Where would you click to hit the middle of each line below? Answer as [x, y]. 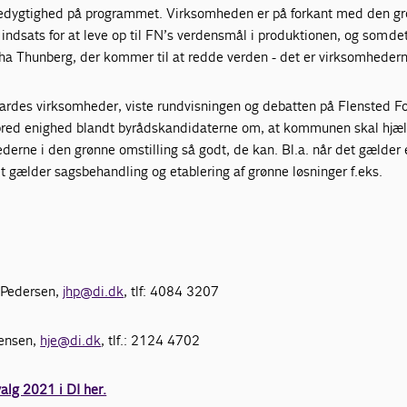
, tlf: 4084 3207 [172, 291]
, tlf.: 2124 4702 [151, 340]
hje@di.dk [71, 340]
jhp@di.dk [94, 291]
